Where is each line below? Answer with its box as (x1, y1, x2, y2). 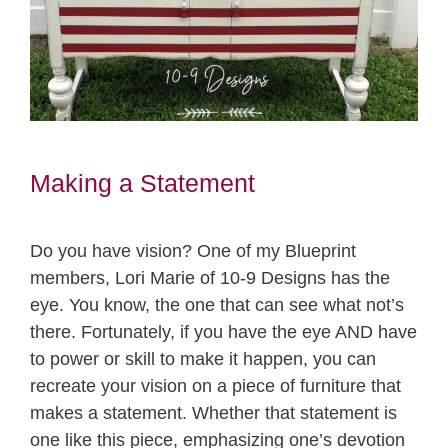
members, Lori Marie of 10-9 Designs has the (30, 267, 390, 288)
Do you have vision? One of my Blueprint (30, 240, 356, 261)
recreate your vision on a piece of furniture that (30, 375, 401, 396)
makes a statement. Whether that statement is (30, 402, 397, 423)
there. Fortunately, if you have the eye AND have (30, 321, 417, 342)
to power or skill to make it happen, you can (30, 348, 376, 369)
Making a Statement (30, 169, 255, 198)
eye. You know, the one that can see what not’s (30, 294, 404, 315)
